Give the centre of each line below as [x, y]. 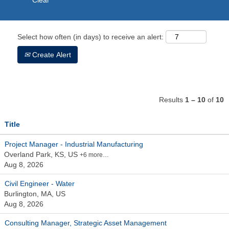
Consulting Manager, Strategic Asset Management [86, 223]
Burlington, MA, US [35, 194]
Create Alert [51, 55]
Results [172, 100]
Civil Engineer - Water [40, 184]
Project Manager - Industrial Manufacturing [74, 144]
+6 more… [94, 155]
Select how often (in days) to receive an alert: [90, 37]
